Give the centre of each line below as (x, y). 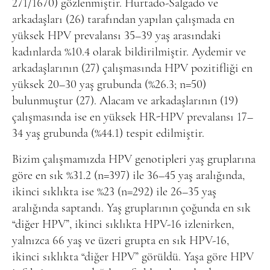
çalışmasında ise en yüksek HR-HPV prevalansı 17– (133, 117)
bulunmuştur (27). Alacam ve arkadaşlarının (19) (125, 101)
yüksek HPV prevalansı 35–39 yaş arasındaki (117, 36)
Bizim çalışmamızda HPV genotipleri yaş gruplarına (134, 159)
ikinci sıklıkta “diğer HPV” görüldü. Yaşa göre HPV (133, 257)
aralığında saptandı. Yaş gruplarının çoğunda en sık (131, 208)
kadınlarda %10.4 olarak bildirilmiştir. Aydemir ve (129, 52)
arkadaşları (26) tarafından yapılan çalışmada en (123, 20)
